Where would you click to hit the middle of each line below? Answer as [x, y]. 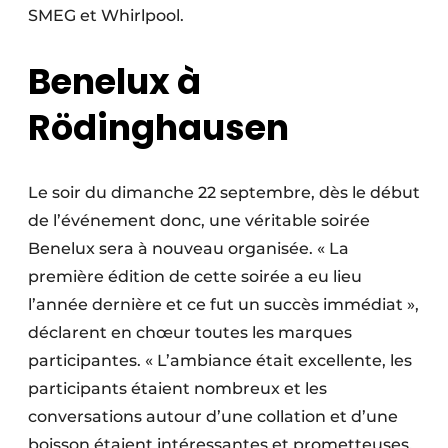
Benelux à [114, 82]
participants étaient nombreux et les [177, 389]
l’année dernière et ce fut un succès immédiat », [223, 305]
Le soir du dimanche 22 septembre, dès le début [224, 193]
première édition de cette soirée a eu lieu [195, 277]
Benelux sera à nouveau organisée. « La [188, 249]
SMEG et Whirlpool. [106, 16]
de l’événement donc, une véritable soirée [199, 221]
